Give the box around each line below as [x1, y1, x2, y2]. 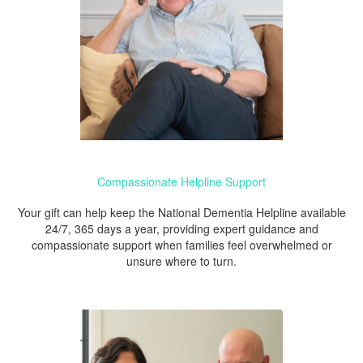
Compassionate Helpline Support [97, 173, 266, 190]
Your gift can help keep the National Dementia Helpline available [17, 203, 346, 220]
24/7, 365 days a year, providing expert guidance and [45, 220, 318, 237]
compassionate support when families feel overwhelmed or [31, 236, 332, 253]
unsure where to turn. [126, 252, 237, 269]
